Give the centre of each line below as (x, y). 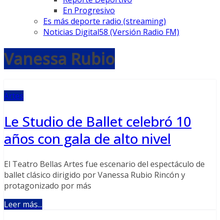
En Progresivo (89, 11)
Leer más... (23, 204)
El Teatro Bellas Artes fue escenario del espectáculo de (104, 164)
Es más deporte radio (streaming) (105, 21)
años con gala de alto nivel (87, 138)
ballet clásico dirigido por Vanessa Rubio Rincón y (95, 175)
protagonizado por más (48, 185)
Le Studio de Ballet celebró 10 (98, 121)
